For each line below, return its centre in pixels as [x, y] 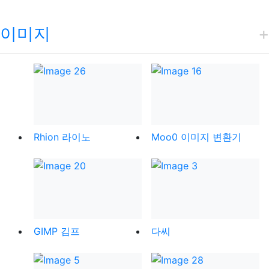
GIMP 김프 [57, 231]
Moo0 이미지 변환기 [196, 137]
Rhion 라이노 [62, 137]
